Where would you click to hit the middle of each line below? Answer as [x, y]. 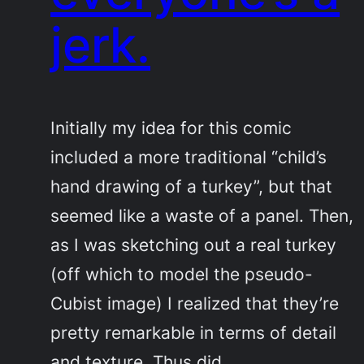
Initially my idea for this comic [171, 127]
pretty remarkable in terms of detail [194, 332]
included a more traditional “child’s [189, 156]
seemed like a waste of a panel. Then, [202, 215]
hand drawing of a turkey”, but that [192, 186]
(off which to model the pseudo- [182, 273]
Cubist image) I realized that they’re [195, 303]
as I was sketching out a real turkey [194, 244]
